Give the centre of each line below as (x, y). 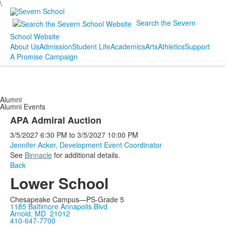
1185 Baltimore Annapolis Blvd (59, 207)
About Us (25, 47)
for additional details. (86, 155)
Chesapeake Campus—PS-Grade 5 (67, 200)
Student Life (91, 47)
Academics (128, 47)
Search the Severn (166, 23)
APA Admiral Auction (56, 120)
